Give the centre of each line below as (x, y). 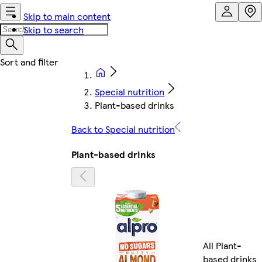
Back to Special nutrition (123, 129)
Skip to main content (67, 16)
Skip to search (54, 30)
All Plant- (223, 246)
